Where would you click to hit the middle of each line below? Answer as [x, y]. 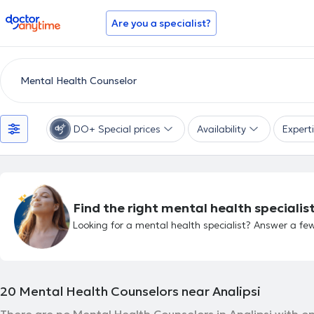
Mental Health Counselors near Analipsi [140, 291]
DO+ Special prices [117, 129]
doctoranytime [45, 20]
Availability [221, 129]
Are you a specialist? [161, 23]
